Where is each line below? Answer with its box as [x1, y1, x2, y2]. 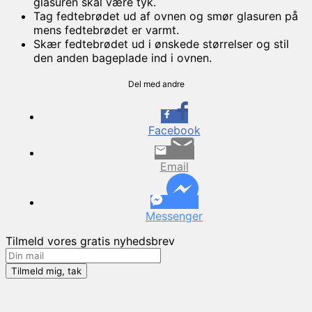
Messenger [146, 208, 203, 223]
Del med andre [127, 78, 185, 89]
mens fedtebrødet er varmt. [33, 22, 179, 37]
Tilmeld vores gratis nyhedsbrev [6, 233, 175, 248]
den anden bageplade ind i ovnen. [33, 50, 212, 65]
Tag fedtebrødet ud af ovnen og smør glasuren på [33, 8, 298, 23]
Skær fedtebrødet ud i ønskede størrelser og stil [33, 36, 289, 51]
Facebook [148, 123, 201, 137]
